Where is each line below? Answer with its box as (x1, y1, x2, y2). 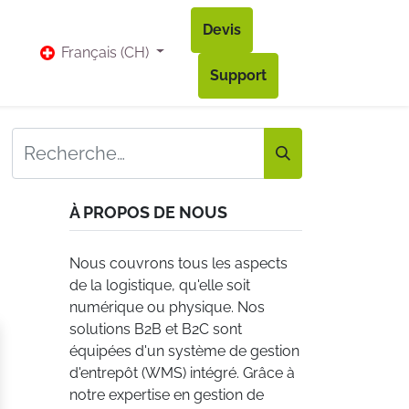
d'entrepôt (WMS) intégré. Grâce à (69, 364, 295, 382)
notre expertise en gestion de (69, 386, 264, 404)
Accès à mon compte (149, 44, 295, 61)
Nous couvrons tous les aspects (69, 255, 288, 272)
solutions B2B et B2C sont (69, 320, 242, 338)
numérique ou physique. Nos (69, 299, 265, 316)
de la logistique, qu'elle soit (69, 277, 250, 294)
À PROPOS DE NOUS (69, 203, 227, 222)
